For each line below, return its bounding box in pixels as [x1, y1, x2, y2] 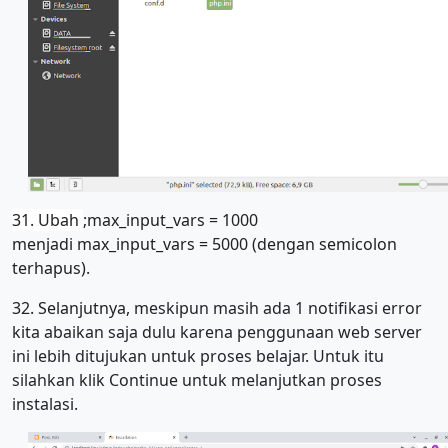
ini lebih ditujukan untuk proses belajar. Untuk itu [12, 345, 384, 368]
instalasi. [12, 393, 78, 416]
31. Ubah [12, 209, 83, 232]
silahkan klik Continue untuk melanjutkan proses [12, 369, 382, 392]
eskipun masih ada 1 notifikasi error [149, 297, 422, 320]
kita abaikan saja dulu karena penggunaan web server [12, 321, 422, 344]
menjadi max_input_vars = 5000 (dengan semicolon [12, 233, 397, 256]
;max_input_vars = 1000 [83, 209, 258, 232]
